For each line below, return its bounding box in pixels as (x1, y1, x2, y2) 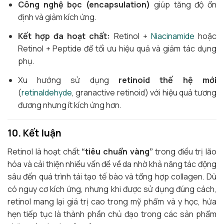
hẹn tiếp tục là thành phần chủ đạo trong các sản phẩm (7, 208, 216, 219)
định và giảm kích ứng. (17, 11, 96, 22)
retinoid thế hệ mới (118, 74, 217, 85)
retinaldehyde (21, 87, 72, 98)
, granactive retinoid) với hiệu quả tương (71, 87, 216, 98)
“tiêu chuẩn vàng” (81, 146, 153, 157)
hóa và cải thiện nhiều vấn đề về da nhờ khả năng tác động (7, 158, 216, 169)
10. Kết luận (7, 126, 61, 139)
